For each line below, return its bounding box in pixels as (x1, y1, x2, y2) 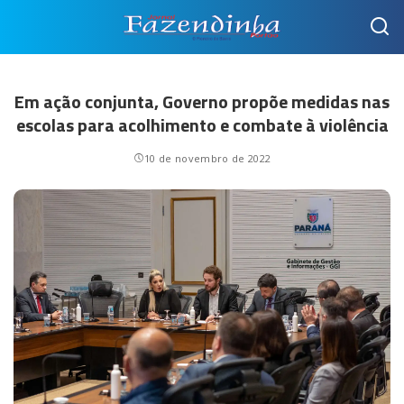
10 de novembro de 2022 (144, 151, 271, 165)
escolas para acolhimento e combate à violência (15, 111, 389, 139)
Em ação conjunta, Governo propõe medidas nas (14, 87, 390, 115)
